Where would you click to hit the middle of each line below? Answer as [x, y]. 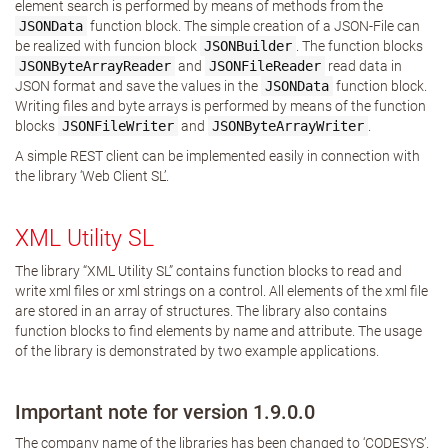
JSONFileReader [265, 66]
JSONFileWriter [118, 126]
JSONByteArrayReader [95, 66]
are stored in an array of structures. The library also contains [201, 311]
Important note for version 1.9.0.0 [165, 412]
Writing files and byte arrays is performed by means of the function [220, 106]
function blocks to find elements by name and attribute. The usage [218, 331]
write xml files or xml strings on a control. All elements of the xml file [221, 291]
